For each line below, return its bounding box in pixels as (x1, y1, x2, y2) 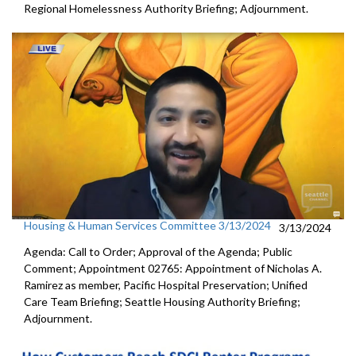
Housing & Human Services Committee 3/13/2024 (24, 219, 271, 233)
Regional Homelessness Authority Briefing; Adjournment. (24, 2, 308, 15)
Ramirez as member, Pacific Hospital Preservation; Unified (24, 278, 308, 292)
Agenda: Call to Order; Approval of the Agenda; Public (24, 245, 292, 259)
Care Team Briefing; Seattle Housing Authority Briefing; (24, 295, 300, 309)
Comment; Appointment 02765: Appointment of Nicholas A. (24, 261, 322, 276)
